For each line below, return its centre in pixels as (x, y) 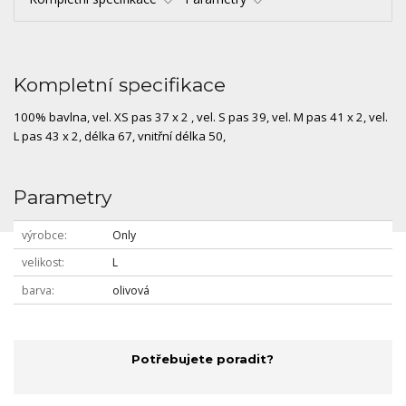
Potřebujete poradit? (203, 359)
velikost (41, 263)
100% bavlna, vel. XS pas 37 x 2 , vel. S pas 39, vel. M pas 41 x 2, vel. (201, 117)
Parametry (63, 198)
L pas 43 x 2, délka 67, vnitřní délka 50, (120, 136)
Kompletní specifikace (120, 85)
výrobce (43, 235)
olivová (130, 290)
